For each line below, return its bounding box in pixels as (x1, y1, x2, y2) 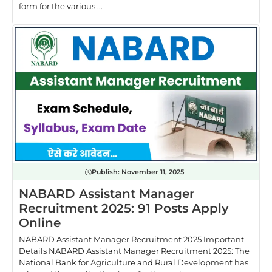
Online (19, 216, 61, 231)
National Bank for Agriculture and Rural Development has (19, 257, 248, 268)
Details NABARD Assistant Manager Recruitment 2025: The (19, 246, 250, 256)
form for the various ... (19, 1, 103, 12)
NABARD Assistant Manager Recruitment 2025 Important (19, 234, 244, 245)
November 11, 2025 (121, 168, 184, 177)
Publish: (92, 168, 121, 177)
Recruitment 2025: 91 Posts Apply (19, 201, 229, 216)
